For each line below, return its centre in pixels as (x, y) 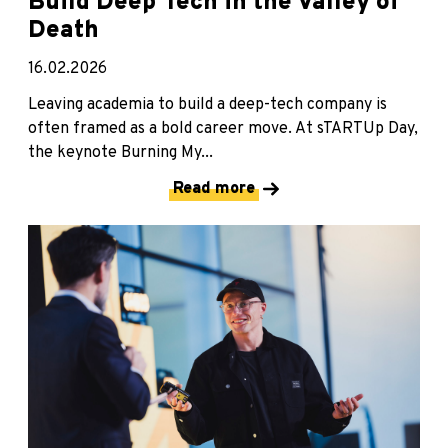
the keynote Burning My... (120, 153)
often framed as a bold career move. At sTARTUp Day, (223, 129)
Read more (214, 189)
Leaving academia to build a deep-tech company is (207, 105)
